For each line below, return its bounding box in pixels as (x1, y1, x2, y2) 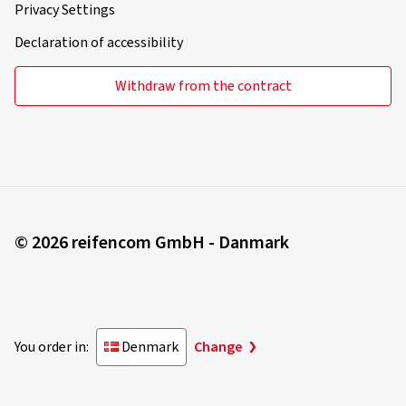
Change (194, 317, 242, 338)
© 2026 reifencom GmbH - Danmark (14, 210, 289, 237)
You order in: (14, 317, 89, 338)
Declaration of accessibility (14, 13, 183, 34)
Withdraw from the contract (114, 56, 292, 77)
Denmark (121, 317, 179, 338)
